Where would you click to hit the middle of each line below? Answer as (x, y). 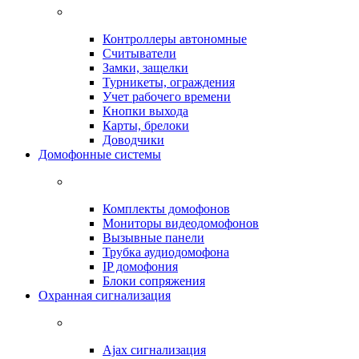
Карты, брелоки (146, 125)
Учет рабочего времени (167, 97)
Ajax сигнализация (154, 350)
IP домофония (140, 266)
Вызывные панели (153, 238)
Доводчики (133, 140)
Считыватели (139, 53)
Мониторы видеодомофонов (181, 223)
